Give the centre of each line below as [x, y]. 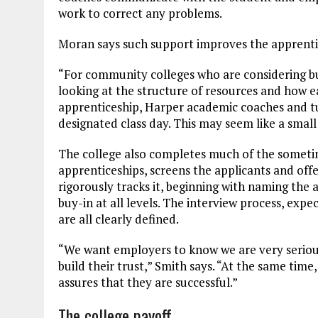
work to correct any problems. [140, 13]
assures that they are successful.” [148, 282]
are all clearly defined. [119, 219]
